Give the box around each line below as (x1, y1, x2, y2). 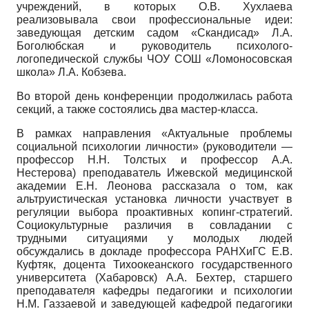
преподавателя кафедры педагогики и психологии (17, 284, 292, 297)
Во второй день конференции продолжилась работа (17, 90, 292, 102)
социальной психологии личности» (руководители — (17, 140, 292, 152)
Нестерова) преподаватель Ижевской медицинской (17, 166, 292, 179)
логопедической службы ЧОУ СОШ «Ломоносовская (17, 52, 292, 65)
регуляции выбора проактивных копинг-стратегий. (17, 206, 292, 218)
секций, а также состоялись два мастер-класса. (17, 103, 258, 115)
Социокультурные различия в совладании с (17, 219, 292, 231)
